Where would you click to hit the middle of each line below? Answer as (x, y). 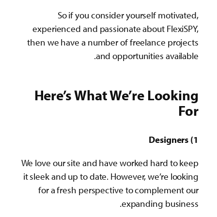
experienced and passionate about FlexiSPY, (116, 28)
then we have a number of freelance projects (113, 42)
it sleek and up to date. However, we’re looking (111, 177)
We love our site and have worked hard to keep (110, 163)
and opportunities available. (147, 55)
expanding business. (160, 204)
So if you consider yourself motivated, (128, 15)
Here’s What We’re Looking (116, 95)
